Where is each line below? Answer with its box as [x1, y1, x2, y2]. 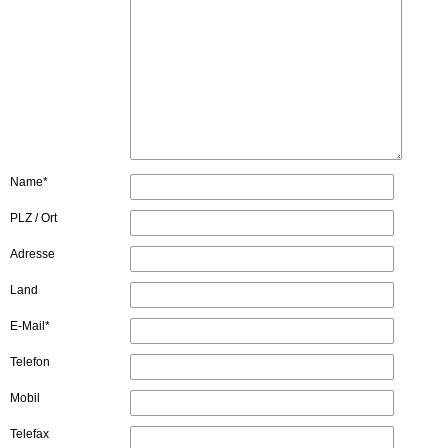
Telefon [10, 354, 50, 369]
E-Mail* [10, 318, 50, 333]
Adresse [10, 246, 55, 261]
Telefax [10, 426, 49, 441]
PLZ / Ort [10, 210, 57, 225]
